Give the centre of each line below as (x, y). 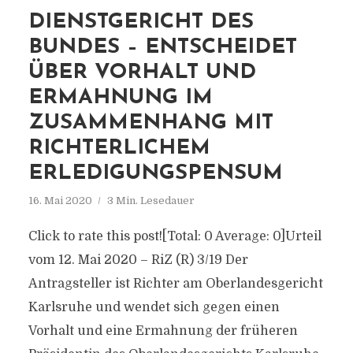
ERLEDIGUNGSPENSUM (155, 174)
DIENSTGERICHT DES (141, 22)
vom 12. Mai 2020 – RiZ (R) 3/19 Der (138, 260)
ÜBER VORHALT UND (142, 73)
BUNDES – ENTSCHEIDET (162, 48)
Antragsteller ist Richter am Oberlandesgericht (175, 284)
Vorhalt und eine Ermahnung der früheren (163, 331)
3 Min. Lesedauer (150, 201)
